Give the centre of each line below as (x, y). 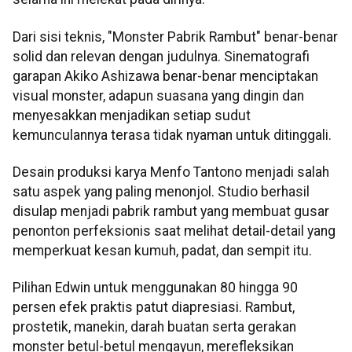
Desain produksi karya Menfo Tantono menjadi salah (171, 172)
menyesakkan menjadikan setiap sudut (132, 115)
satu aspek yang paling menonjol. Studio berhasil (161, 192)
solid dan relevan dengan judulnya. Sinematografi (161, 56)
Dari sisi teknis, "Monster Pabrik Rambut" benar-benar (175, 37)
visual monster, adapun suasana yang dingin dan (158, 95)
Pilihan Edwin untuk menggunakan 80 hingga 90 (155, 288)
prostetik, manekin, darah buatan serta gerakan (154, 327)
